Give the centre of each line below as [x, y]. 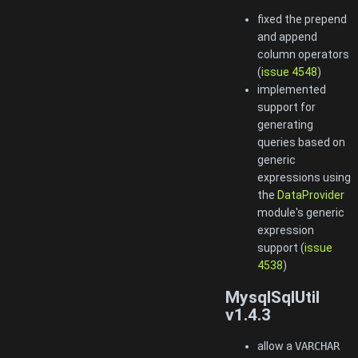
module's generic [301, 213]
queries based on [301, 143]
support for [286, 107]
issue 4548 [289, 72]
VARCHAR [317, 346]
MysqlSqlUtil [272, 297]
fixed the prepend [302, 20]
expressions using [304, 178]
